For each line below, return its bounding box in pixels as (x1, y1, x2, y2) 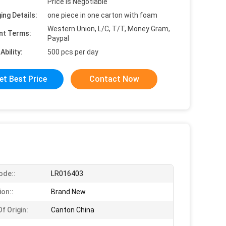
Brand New (51, 188, 86, 196)
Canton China (51, 206, 94, 214)
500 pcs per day (47, 48, 98, 56)
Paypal (47, 34, 69, 42)
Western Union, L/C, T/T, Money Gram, (47, 25, 170, 33)
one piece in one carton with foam (47, 11, 157, 19)
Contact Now (89, 74, 139, 84)
